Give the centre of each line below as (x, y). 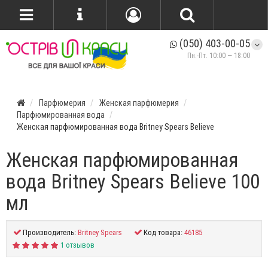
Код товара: (163, 232)
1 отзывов (77, 245)
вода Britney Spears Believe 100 (133, 182)
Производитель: (49, 232)
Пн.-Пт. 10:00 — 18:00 (219, 55)
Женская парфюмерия (139, 103)
